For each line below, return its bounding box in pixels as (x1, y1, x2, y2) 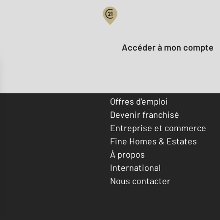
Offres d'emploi (110, 95, 168, 107)
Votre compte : (110, 21, 168, 32)
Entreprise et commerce (110, 122, 206, 133)
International (110, 162, 161, 173)
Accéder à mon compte (128, 42, 214, 53)
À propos (110, 148, 145, 160)
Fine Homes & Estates (110, 135, 197, 146)
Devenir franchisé (110, 109, 179, 120)
